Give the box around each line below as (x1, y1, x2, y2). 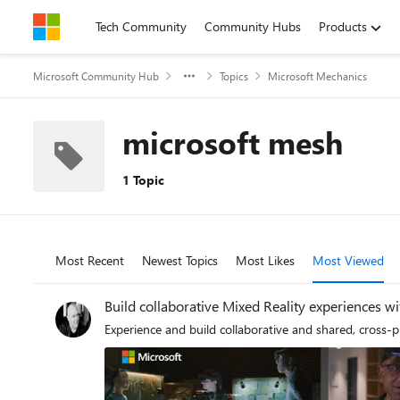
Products (319, 18, 367, 35)
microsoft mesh (122, 121, 343, 162)
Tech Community (96, 18, 187, 35)
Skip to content (51, 18, 134, 35)
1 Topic (122, 171, 164, 188)
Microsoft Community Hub (33, 69, 159, 83)
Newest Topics (142, 252, 218, 269)
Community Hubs (204, 18, 301, 35)
